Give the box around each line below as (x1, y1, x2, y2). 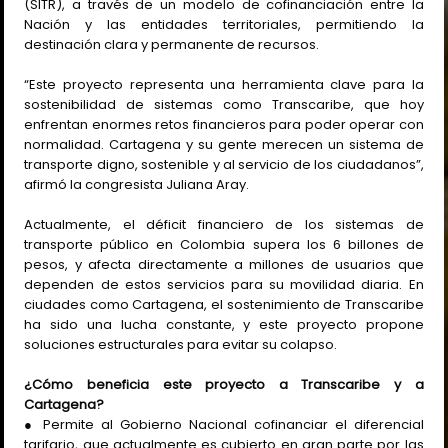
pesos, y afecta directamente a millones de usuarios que (24, 254, 424, 274)
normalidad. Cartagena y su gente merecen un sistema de (24, 134, 424, 154)
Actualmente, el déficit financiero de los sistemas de (24, 214, 424, 234)
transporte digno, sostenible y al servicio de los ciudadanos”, (24, 154, 424, 174)
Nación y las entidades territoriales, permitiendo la (24, 14, 424, 34)
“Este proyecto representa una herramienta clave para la (24, 74, 424, 94)
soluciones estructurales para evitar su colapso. (24, 334, 338, 354)
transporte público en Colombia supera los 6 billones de (24, 234, 424, 254)
